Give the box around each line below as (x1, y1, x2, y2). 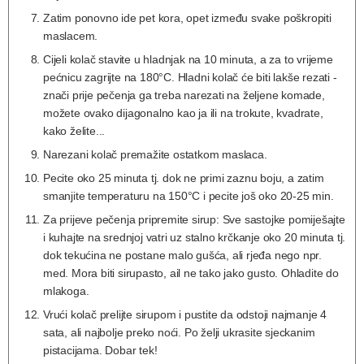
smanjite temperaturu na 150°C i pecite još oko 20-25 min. (43, 188, 334, 202)
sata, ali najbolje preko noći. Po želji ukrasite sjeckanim (43, 325, 315, 339)
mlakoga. (43, 284, 89, 297)
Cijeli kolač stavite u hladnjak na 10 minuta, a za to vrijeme (43, 52, 333, 66)
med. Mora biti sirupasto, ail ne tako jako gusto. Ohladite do (43, 266, 339, 279)
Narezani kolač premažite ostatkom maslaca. (43, 147, 267, 161)
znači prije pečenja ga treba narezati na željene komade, (43, 88, 325, 102)
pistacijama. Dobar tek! (43, 343, 158, 357)
